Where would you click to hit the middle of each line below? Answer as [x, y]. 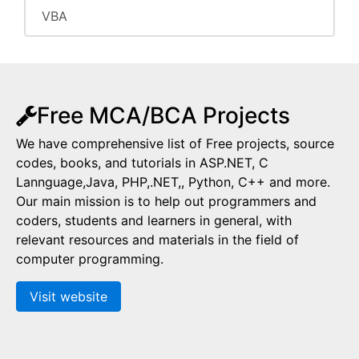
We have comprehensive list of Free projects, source [175, 143]
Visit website [69, 296]
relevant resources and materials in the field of [157, 240]
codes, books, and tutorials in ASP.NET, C [142, 163]
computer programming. [90, 259]
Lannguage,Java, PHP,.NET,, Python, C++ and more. [173, 182]
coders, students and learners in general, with [154, 220]
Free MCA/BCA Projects [163, 115]
